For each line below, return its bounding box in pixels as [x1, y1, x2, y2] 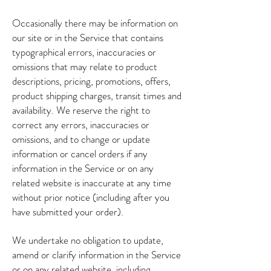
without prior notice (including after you [12, 190, 169, 204]
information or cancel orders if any [12, 146, 148, 161]
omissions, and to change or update [12, 132, 150, 146]
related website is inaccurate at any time [12, 175, 171, 190]
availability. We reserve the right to [12, 103, 150, 117]
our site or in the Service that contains [12, 30, 163, 45]
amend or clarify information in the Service [12, 247, 181, 262]
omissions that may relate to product [12, 59, 157, 74]
